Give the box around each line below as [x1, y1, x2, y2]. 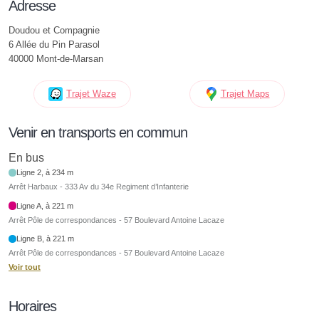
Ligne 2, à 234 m [16, 168, 74, 177]
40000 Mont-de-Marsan [9, 53, 103, 64]
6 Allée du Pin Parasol [9, 39, 100, 50]
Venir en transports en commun [9, 125, 187, 140]
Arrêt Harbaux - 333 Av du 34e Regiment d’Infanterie [9, 182, 189, 192]
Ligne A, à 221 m [16, 201, 74, 210]
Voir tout [9, 263, 41, 272]
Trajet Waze [66, 88, 116, 99]
